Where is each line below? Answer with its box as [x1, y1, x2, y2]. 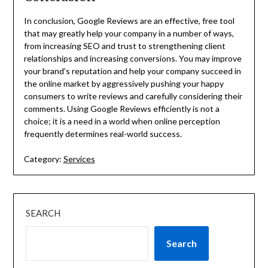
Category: [23, 154, 62, 165]
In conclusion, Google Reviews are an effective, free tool [23, 16, 234, 26]
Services [63, 154, 95, 165]
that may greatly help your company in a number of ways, [23, 28, 234, 39]
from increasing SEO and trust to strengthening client [23, 41, 226, 51]
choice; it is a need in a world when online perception [23, 116, 220, 127]
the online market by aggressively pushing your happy [23, 78, 224, 89]
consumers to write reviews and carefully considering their [23, 91, 242, 102]
